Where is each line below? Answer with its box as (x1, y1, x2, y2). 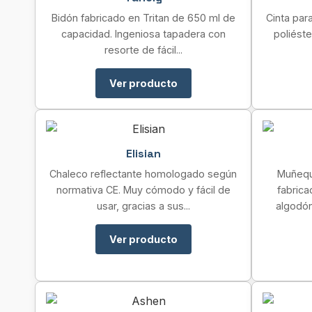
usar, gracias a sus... (96, 200, 190, 212)
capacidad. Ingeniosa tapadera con (61, 28, 226, 40)
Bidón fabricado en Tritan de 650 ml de (51, 12, 235, 24)
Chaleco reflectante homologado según (49, 168, 237, 180)
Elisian (125, 146, 161, 161)
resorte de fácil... (104, 44, 182, 56)
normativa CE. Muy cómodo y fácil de (56, 184, 231, 196)
